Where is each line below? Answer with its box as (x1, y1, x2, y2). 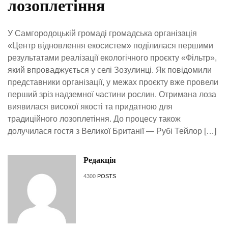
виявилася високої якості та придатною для (8, 102, 173, 111)
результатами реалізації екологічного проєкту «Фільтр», (8, 53, 217, 63)
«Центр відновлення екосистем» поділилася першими (8, 41, 213, 50)
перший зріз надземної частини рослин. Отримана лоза (8, 90, 216, 99)
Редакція (83, 156, 116, 165)
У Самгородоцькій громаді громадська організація (8, 29, 197, 38)
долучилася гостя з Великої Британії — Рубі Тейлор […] (8, 127, 216, 136)
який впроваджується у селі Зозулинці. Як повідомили (8, 66, 212, 75)
